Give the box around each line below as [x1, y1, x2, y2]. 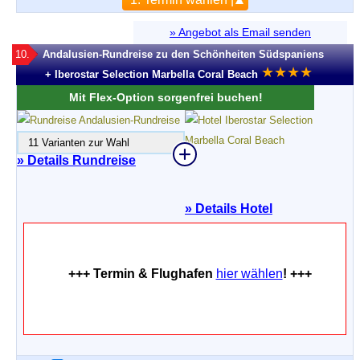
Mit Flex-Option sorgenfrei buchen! [68, 91, 263, 104]
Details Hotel [192, 202, 272, 215]
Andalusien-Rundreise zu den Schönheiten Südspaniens [43, 48, 324, 60]
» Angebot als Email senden [170, 26, 311, 39]
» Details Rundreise [17, 153, 136, 167]
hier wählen [215, 267, 283, 280]
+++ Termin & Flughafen [67, 267, 216, 280]
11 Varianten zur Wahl [18, 137, 129, 149]
